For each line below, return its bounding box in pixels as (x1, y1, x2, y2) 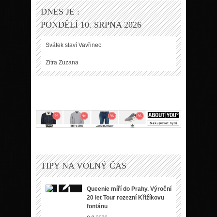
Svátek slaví (46, 41, 78, 48)
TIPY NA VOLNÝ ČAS (41, 160, 126, 170)
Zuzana (59, 59, 78, 66)
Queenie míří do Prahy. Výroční (87, 185, 171, 192)
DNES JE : (41, 6, 79, 16)
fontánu (87, 202, 108, 210)
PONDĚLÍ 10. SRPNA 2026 (41, 19, 141, 30)
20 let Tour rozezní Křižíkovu (87, 194, 164, 201)
